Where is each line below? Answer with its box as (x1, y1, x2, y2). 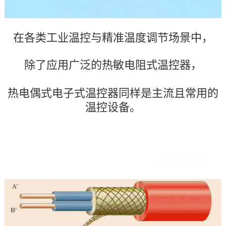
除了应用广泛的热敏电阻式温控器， (24, 59, 202, 72)
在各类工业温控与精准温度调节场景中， (13, 31, 213, 44)
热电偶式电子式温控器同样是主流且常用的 (7, 87, 218, 100)
